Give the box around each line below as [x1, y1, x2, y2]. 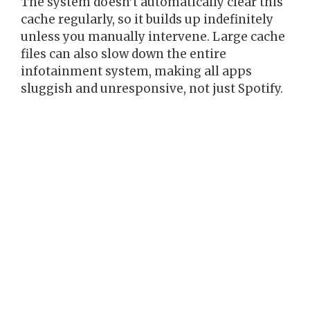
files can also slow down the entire [21, 46, 226, 62]
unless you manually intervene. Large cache [21, 28, 285, 44]
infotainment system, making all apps [21, 63, 252, 79]
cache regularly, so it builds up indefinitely [21, 11, 273, 27]
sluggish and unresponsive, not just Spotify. [21, 80, 283, 96]
